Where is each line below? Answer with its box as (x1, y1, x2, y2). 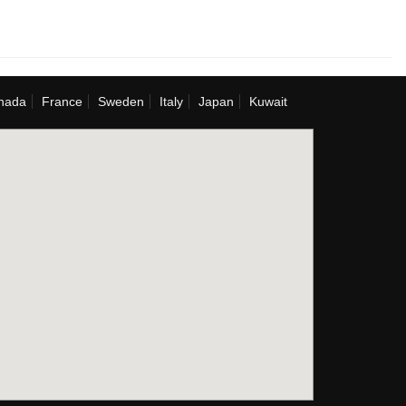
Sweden (98, 94, 144, 109)
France (42, 94, 82, 109)
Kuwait (249, 94, 287, 109)
